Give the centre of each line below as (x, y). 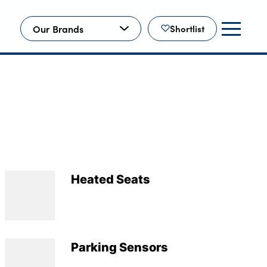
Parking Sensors (119, 247)
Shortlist (187, 29)
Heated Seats (110, 179)
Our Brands (58, 28)
